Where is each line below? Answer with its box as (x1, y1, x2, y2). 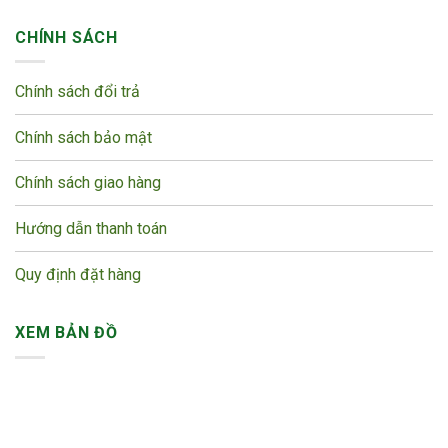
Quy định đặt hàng (15, 264, 141, 284)
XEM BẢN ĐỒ (15, 323, 119, 343)
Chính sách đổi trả (15, 82, 144, 102)
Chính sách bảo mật (15, 127, 156, 147)
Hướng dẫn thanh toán (15, 218, 167, 238)
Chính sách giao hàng (15, 173, 161, 193)
